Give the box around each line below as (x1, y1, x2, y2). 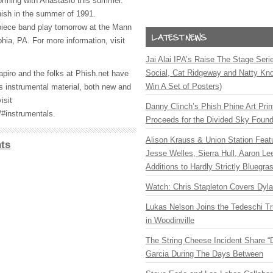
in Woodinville (146, 216, 194, 225)
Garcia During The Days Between (146, 249, 263, 258)
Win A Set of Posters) (146, 82, 222, 91)
